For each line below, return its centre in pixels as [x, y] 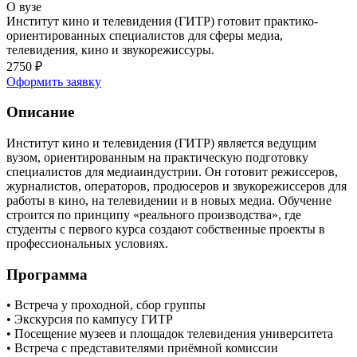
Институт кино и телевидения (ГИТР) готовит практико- [162, 21]
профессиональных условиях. [87, 244]
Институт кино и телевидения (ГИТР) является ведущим [161, 143]
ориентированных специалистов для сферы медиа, [145, 35]
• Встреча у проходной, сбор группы [106, 305]
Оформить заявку [54, 81]
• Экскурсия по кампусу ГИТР [90, 320]
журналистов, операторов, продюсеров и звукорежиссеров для [177, 186]
